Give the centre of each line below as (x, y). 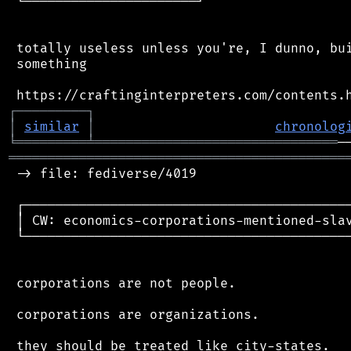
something (48, 64)
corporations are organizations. (134, 315)
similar (52, 127)
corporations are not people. (122, 283)
